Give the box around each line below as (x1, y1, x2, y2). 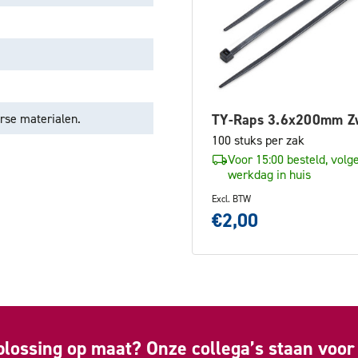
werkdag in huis (228, 166, 311, 182)
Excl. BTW (212, 193, 251, 205)
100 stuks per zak (212, 132, 304, 148)
